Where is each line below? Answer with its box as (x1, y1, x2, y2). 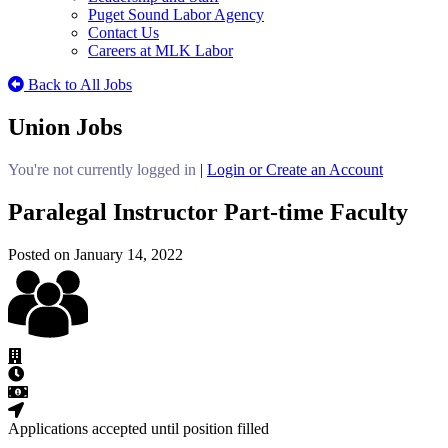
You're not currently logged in (8, 160, 196, 178)
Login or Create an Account (207, 160, 383, 178)
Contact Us (88, 24, 159, 41)
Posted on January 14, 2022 (8, 245, 183, 263)
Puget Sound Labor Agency (88, 6, 264, 23)
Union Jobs (8, 113, 122, 140)
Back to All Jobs (28, 76, 132, 93)
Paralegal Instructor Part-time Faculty (8, 198, 408, 225)
